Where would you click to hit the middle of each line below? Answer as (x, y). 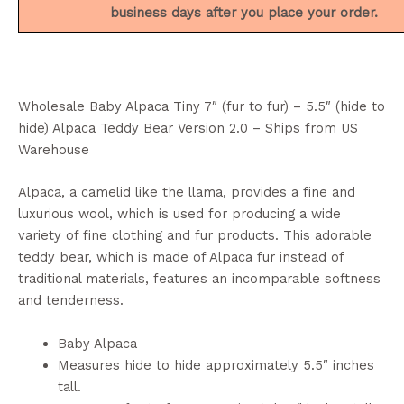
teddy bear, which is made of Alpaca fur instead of (181, 257)
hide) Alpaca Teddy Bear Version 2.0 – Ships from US (188, 128)
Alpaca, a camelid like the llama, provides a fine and (187, 193)
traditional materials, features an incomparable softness (199, 279)
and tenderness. (71, 301)
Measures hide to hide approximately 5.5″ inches (216, 365)
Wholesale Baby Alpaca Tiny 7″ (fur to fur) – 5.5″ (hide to (202, 106)
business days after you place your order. (243, 12)
